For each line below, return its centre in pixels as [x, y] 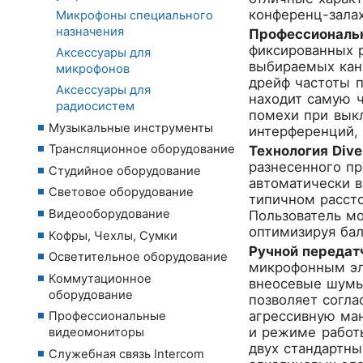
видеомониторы [96, 333]
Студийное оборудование [125, 171]
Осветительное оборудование [138, 257]
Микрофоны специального [135, 15]
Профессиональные [107, 316]
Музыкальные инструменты [131, 128]
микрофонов [93, 68]
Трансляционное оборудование [142, 149]
